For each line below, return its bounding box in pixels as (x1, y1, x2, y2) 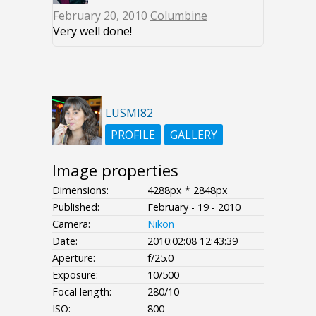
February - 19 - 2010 (147, 200, 241, 214)
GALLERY (170, 127, 217, 143)
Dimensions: (52, 183, 109, 197)
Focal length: (52, 285, 111, 299)
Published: (52, 200, 99, 214)
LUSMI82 (105, 105, 153, 121)
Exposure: (52, 268, 98, 282)
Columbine (150, 8, 207, 24)
